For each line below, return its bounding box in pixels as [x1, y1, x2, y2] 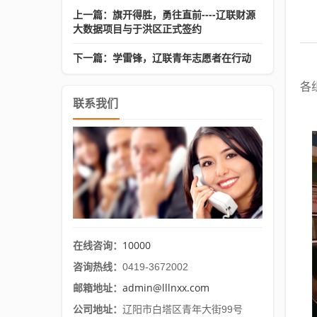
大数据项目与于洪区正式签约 [73, 22, 202, 35]
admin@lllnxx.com [122, 280, 209, 294]
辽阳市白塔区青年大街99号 [122, 303, 243, 315]
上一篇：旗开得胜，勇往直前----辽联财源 [73, 8, 255, 21]
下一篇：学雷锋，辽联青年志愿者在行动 [73, 51, 251, 64]
